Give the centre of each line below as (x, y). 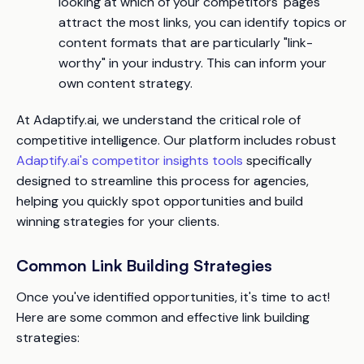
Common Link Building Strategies (144, 266)
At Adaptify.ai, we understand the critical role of (158, 120)
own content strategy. (126, 84)
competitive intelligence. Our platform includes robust (176, 141)
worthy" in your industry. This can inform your (193, 63)
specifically (277, 161)
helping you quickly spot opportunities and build (160, 201)
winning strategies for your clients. (118, 222)
